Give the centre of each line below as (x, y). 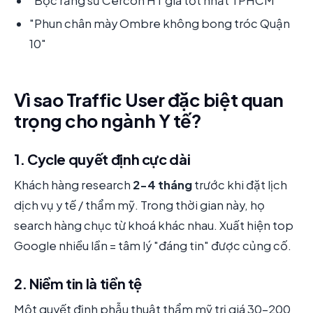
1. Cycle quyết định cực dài (102, 159)
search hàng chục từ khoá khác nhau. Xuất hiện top (154, 226)
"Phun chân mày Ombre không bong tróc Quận (160, 23)
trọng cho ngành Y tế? (108, 121)
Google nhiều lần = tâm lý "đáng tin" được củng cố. (153, 246)
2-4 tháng (162, 185)
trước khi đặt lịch (240, 185)
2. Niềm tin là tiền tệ (78, 284)
